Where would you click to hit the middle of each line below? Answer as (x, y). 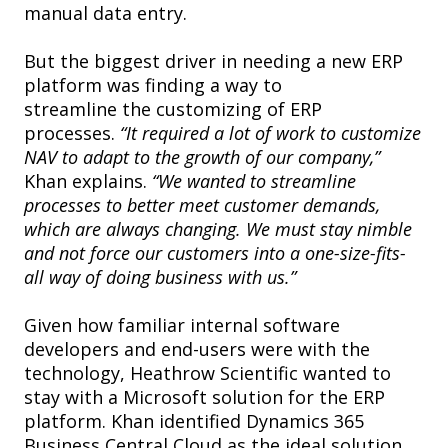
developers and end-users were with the (197, 349)
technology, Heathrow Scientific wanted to (207, 373)
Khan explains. (88, 181)
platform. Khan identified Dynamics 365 (194, 421)
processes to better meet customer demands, (202, 205)
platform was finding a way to (153, 85)
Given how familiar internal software (182, 325)
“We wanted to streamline (254, 181)
